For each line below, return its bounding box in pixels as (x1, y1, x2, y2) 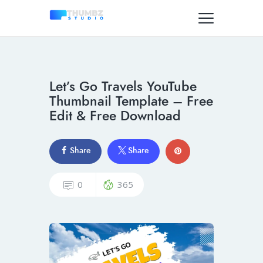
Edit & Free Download (49, 106, 181, 126)
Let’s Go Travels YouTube (49, 77, 197, 96)
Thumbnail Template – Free (49, 92, 213, 111)
